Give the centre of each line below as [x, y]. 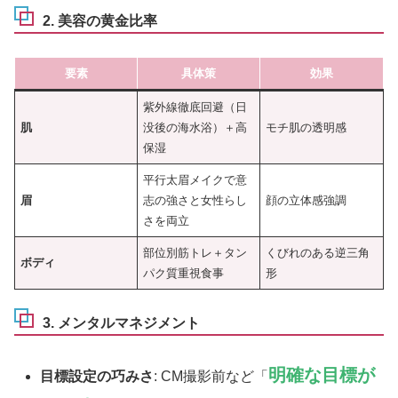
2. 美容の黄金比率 [100, 20]
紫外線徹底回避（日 [195, 107]
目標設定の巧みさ [97, 377]
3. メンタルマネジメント [121, 323]
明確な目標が [322, 375]
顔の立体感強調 [306, 200]
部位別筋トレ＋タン [195, 252]
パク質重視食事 [184, 273]
